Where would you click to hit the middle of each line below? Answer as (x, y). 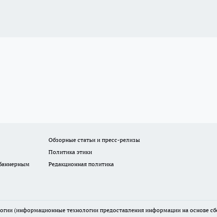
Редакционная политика (81, 164)
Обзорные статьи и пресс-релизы (94, 140)
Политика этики (70, 152)
